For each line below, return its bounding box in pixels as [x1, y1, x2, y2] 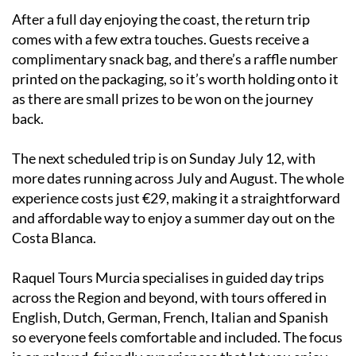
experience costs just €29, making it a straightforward [12, 188, 340, 207]
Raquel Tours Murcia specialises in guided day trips [12, 268, 324, 286]
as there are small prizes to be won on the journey [12, 89, 313, 107]
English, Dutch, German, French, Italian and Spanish [12, 308, 328, 326]
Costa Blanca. [12, 228, 96, 246]
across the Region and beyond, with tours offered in [12, 288, 327, 306]
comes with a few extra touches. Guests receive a [12, 29, 309, 48]
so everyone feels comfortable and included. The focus [12, 327, 342, 346]
